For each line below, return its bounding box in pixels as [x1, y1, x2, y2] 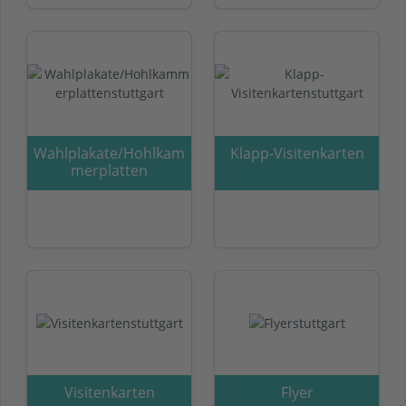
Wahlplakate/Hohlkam [34, 142, 185, 163]
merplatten [71, 159, 148, 180]
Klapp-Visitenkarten [229, 142, 364, 163]
